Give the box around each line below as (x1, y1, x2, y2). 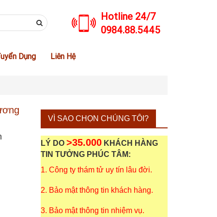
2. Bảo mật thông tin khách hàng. (40, 186, 153, 194)
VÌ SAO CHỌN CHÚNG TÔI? (47, 114, 149, 123)
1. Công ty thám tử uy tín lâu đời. (40, 166, 152, 174)
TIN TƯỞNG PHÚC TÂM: (40, 150, 131, 158)
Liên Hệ (50, 51, 76, 61)
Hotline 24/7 (101, 10, 156, 22)
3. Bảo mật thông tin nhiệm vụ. (40, 206, 144, 215)
